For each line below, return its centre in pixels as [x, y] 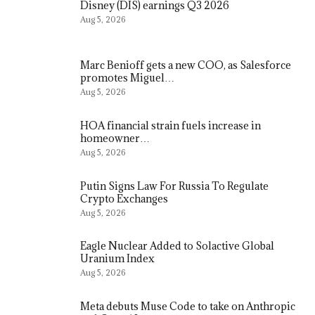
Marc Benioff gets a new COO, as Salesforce [186, 65]
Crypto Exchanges [124, 198]
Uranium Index [117, 259]
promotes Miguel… [127, 78]
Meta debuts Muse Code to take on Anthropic [188, 306]
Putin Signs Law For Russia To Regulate [174, 186]
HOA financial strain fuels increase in [171, 126]
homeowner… [115, 139]
